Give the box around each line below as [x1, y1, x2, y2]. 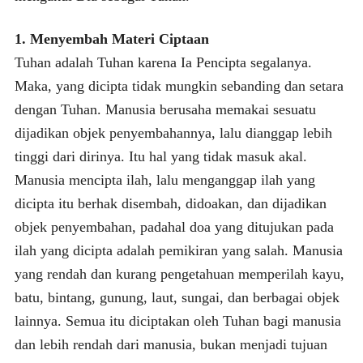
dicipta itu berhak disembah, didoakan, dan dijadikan [14, 194, 327, 211]
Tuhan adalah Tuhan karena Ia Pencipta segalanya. [14, 53, 312, 70]
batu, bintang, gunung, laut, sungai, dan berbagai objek [14, 288, 340, 305]
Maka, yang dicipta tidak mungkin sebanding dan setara [14, 77, 344, 94]
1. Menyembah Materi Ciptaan [14, 30, 209, 47]
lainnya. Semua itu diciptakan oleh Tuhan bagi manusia [14, 312, 341, 329]
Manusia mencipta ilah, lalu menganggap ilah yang [14, 171, 315, 188]
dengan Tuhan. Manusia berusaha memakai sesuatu [14, 100, 316, 117]
